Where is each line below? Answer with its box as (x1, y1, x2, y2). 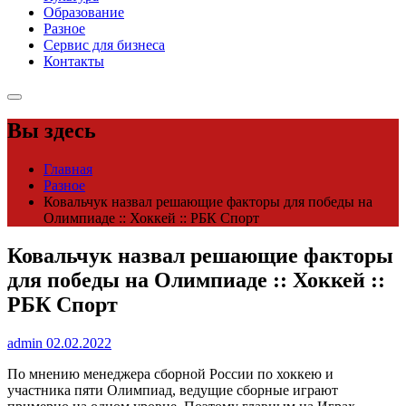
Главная (43, 160, 92, 177)
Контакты (43, 53, 104, 69)
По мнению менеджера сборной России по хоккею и (7, 366, 333, 382)
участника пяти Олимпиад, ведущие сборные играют (7, 382, 338, 399)
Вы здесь (7, 118, 96, 142)
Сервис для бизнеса (43, 36, 165, 53)
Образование (43, 4, 124, 20)
